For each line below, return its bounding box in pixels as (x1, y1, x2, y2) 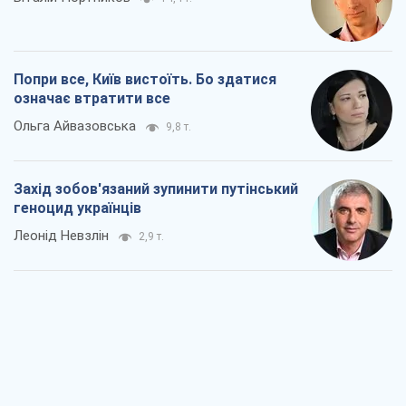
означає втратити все (14, 90, 170, 108)
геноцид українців (14, 199, 141, 217)
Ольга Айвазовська (14, 118, 136, 135)
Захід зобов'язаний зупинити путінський (14, 180, 298, 198)
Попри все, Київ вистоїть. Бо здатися (14, 71, 276, 89)
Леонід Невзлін (14, 227, 109, 245)
